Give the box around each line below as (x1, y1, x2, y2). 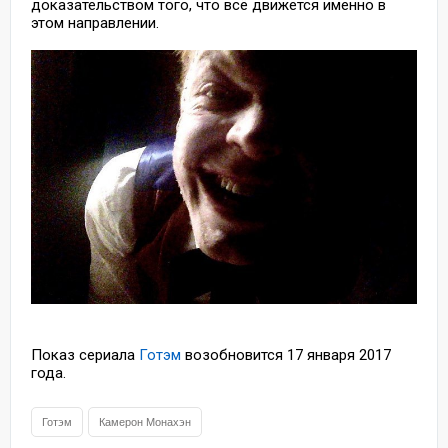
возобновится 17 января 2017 (181, 346, 391, 365)
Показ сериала (31, 346, 139, 365)
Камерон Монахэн (99, 416, 191, 429)
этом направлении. (31, 13, 159, 32)
